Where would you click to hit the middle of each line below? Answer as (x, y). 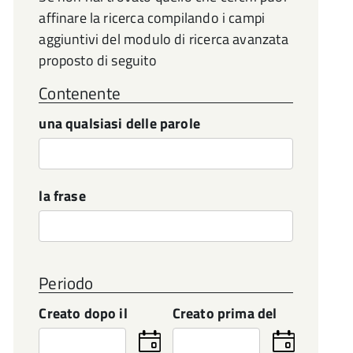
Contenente (80, 93)
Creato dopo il (83, 313)
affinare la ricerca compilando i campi (152, 18)
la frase (62, 196)
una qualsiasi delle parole (119, 123)
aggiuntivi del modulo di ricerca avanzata (163, 39)
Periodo (66, 283)
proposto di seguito (98, 60)
